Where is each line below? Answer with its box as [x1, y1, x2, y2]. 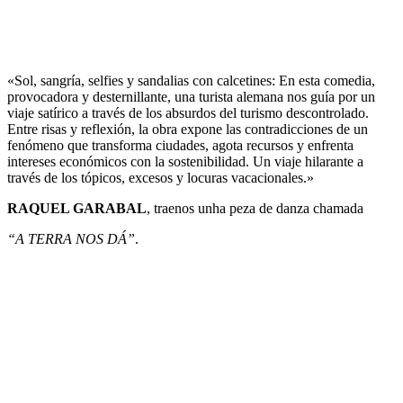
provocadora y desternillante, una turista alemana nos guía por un [7, 89, 375, 105]
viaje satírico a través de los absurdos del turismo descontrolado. [7, 105, 369, 121]
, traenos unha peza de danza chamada [147, 201, 363, 217]
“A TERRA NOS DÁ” [7, 231, 135, 247]
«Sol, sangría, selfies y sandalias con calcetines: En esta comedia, [7, 73, 375, 89]
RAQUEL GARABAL [7, 201, 147, 217]
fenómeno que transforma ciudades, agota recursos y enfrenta [7, 138, 354, 154]
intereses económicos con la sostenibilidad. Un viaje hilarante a [7, 154, 363, 170]
